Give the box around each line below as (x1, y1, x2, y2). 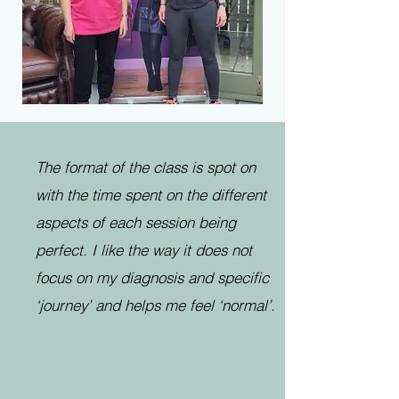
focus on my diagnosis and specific (36, 268, 269, 287)
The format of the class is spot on (36, 158, 256, 176)
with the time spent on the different (36, 185, 266, 204)
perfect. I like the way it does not (36, 240, 252, 259)
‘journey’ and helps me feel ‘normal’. (36, 296, 275, 314)
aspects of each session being (36, 213, 236, 232)
